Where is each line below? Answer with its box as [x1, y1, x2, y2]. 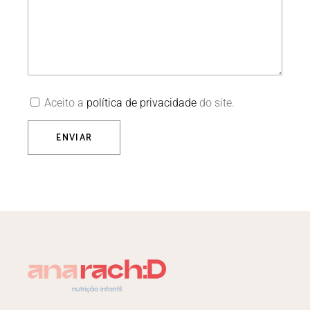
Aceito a [44, 96, 87, 109]
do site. [197, 96, 235, 109]
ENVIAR [56, 131, 93, 145]
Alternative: [28, 158, 82, 171]
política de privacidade [86, 96, 197, 109]
